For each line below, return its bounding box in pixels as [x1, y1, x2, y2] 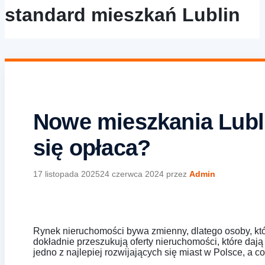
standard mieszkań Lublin [5, 4, 240, 25]
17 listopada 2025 [33, 169, 100, 179]
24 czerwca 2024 [100, 169, 164, 179]
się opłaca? [33, 135, 151, 160]
